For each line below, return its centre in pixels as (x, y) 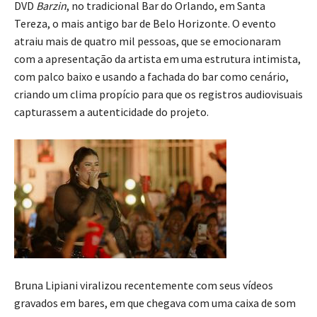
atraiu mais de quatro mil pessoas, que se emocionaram (148, 41)
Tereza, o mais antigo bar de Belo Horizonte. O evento (145, 24)
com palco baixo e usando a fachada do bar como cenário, (151, 77)
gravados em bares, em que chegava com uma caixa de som (155, 303)
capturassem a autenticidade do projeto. (111, 112)
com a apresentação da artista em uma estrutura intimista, (157, 59)
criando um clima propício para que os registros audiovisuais (158, 94)
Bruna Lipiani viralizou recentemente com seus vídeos (144, 286)
